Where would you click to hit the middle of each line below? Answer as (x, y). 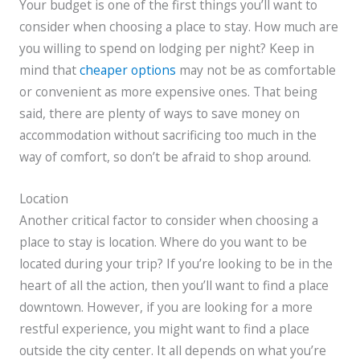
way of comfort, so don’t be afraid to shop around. (165, 156)
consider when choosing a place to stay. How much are (178, 26)
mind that (49, 70)
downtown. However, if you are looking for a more (166, 307)
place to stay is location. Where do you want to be (163, 241)
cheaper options (127, 70)
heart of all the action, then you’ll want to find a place (174, 285)
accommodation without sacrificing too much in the (168, 135)
